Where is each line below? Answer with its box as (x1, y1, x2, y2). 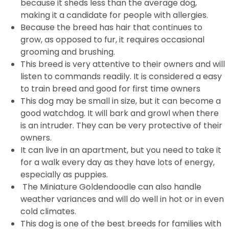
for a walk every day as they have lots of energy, (20, 156, 215, 168)
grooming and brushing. (20, 46, 115, 58)
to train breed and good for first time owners (20, 83, 200, 95)
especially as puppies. (20, 169, 108, 180)
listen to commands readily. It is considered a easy (20, 71, 222, 82)
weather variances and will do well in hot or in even (20, 193, 224, 205)
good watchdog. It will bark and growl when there (20, 107, 219, 119)
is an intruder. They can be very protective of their (20, 120, 222, 131)
